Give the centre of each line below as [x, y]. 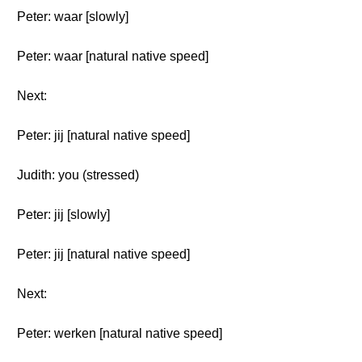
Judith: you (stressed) [78, 175]
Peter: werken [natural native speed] [120, 333]
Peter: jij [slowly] [63, 215]
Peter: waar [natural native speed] [113, 56]
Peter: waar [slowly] [73, 17]
